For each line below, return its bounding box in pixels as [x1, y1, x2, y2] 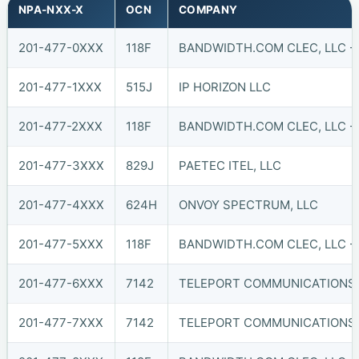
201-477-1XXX [18, 79, 102, 95]
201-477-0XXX [18, 39, 103, 55]
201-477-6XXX [18, 275, 103, 291]
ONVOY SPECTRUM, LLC [178, 196, 318, 212]
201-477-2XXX [18, 118, 103, 134]
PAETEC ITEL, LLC [178, 157, 281, 173]
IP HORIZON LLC [178, 79, 271, 95]
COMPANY [178, 2, 238, 16]
